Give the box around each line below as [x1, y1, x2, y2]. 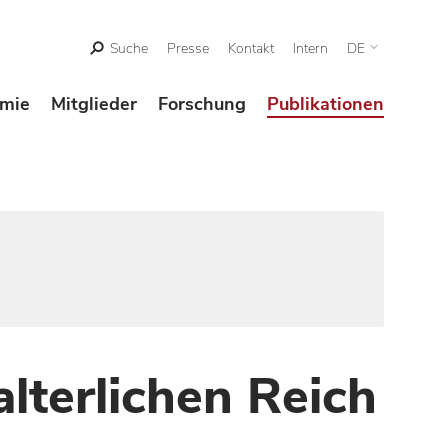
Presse [167, 39, 209, 58]
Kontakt [228, 39, 274, 58]
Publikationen [267, 92, 384, 116]
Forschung [158, 92, 246, 116]
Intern [293, 39, 328, 58]
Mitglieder [51, 92, 137, 116]
